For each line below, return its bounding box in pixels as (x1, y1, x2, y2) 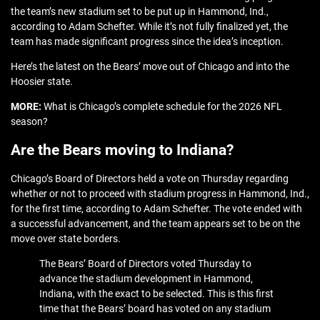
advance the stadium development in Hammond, (39, 273, 253, 285)
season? (11, 116, 48, 128)
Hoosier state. (11, 76, 73, 88)
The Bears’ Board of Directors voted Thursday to (39, 258, 251, 270)
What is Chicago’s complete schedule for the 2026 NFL (44, 101, 282, 113)
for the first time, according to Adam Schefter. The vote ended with (11, 203, 302, 215)
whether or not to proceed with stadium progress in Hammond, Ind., (11, 188, 309, 200)
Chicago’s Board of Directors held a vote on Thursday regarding (11, 173, 289, 185)
